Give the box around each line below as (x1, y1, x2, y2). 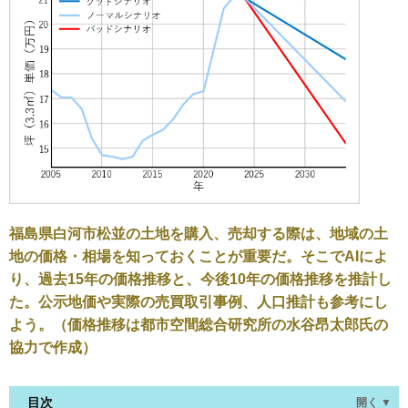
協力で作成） (9, 340, 97, 356)
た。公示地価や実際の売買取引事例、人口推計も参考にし (9, 294, 388, 311)
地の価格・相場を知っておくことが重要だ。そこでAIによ (9, 249, 388, 265)
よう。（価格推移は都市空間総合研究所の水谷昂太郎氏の (9, 317, 388, 333)
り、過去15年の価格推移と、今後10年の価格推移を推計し (9, 271, 392, 288)
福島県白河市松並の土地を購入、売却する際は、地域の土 (9, 226, 388, 242)
